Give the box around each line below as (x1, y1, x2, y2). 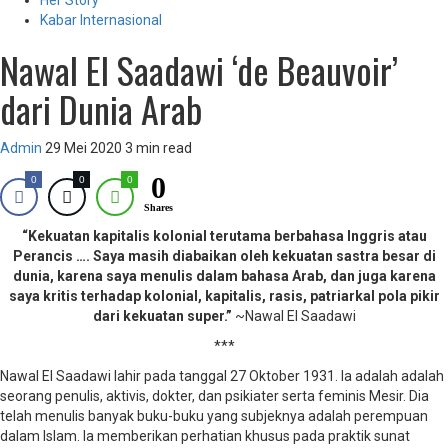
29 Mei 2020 (45, 140, 125, 157)
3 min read (125, 140, 192, 157)
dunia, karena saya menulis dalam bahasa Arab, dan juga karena (12, 268, 436, 285)
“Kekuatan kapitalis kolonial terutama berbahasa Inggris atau (21, 228, 427, 245)
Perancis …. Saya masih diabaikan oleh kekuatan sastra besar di (12, 248, 436, 265)
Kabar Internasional (40, 12, 162, 29)
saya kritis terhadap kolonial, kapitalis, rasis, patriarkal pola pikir (8, 288, 440, 305)
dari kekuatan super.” (92, 308, 235, 325)
